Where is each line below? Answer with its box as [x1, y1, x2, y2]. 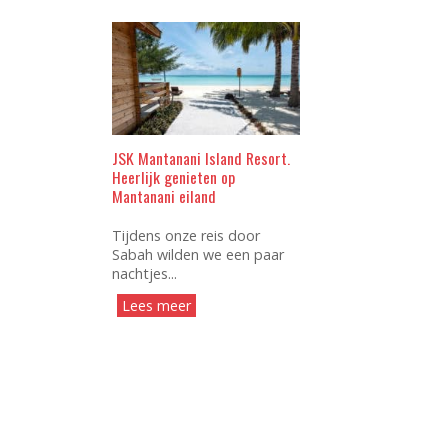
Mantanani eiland [112, 183, 216, 208]
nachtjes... [112, 263, 177, 283]
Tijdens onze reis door [112, 225, 260, 245]
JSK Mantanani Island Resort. [112, 145, 290, 170]
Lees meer [122, 296, 191, 315]
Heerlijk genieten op [112, 164, 235, 189]
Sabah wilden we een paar [112, 244, 284, 264]
